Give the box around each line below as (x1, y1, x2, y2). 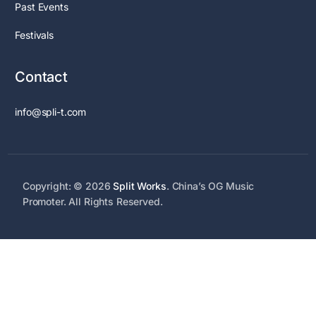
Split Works (113, 179, 166, 192)
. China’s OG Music (166, 179, 255, 192)
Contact (15, 68, 68, 85)
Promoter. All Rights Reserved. (22, 195, 163, 207)
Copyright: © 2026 (22, 179, 114, 192)
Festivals (15, 28, 54, 41)
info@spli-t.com (15, 105, 87, 118)
